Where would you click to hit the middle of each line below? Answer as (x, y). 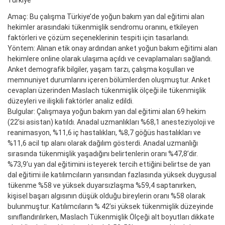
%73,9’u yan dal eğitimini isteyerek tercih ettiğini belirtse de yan (109, 164)
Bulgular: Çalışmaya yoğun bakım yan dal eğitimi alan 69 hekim (107, 112)
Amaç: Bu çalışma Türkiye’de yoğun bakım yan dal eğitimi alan (106, 17)
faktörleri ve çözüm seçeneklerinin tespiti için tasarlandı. (98, 38)
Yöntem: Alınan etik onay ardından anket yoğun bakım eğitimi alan (113, 48)
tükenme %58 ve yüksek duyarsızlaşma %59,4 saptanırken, (102, 186)
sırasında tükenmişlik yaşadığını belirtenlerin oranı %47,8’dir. (103, 154)
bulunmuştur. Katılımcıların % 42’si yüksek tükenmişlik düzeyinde (110, 207)
